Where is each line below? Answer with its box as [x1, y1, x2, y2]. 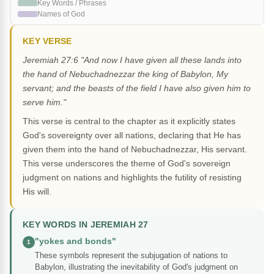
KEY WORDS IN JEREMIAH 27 [23, 220, 149, 230]
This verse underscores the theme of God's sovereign [23, 158, 231, 169]
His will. [23, 187, 51, 197]
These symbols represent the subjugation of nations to [35, 251, 228, 261]
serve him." [23, 97, 66, 108]
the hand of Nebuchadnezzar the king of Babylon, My [23, 69, 228, 80]
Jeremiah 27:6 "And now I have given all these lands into [23, 55, 242, 65]
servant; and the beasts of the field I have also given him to [23, 83, 251, 94]
